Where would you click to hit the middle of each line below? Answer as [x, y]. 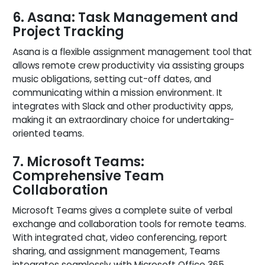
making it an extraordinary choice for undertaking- [123, 119]
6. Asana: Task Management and [125, 17]
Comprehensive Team [88, 176]
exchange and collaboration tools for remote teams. [129, 224]
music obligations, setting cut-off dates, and [112, 79]
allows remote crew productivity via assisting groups [128, 65]
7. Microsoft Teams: [78, 161]
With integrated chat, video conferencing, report [120, 237]
